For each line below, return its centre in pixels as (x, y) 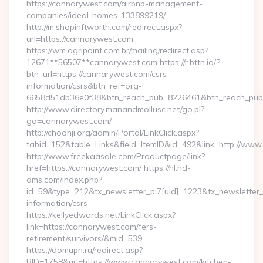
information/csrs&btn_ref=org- (84, 86)
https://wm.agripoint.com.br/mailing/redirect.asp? (117, 50)
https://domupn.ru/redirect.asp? (85, 250)
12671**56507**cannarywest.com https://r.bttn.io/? (123, 62)
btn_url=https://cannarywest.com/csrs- (98, 74)
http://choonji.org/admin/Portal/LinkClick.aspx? (113, 133)
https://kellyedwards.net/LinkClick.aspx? (101, 215)
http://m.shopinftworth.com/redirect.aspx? (104, 27)
